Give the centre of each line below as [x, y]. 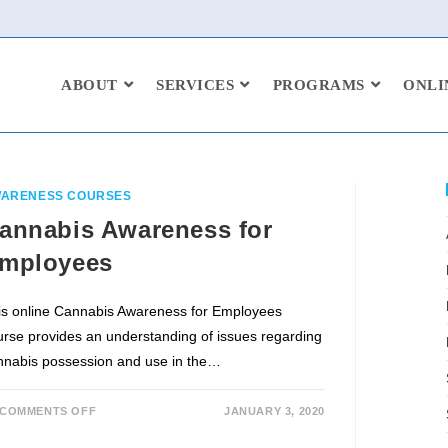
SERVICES [195, 85]
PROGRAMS [318, 85]
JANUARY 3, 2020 [274, 411]
